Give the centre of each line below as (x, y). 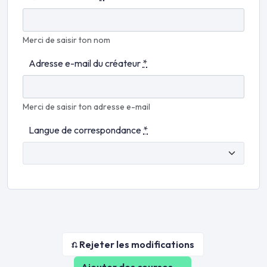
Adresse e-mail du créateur (86, 63)
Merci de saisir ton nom (66, 40)
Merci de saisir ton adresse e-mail (86, 107)
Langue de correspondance (86, 130)
